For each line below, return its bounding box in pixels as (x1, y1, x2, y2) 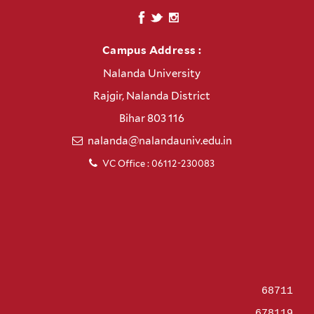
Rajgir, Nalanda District (93, 90, 210, 103)
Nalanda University (103, 67, 200, 81)
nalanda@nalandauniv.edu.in (87, 135, 232, 148)
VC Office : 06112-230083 (102, 158, 214, 170)
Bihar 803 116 (119, 112, 184, 125)
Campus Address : (102, 44, 202, 57)
